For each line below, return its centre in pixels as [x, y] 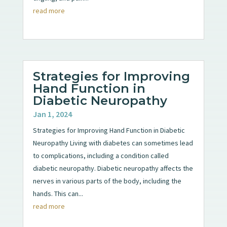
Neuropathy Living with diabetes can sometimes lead [113, 143]
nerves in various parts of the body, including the [107, 181]
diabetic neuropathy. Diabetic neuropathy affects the [113, 168]
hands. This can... [58, 193]
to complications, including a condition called [101, 155]
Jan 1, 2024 [52, 114]
